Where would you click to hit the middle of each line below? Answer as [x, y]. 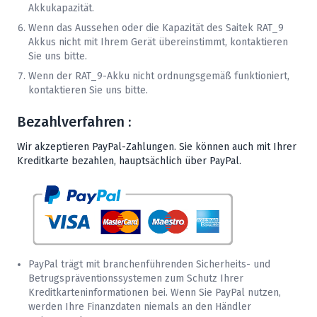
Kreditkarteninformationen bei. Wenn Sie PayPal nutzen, [155, 293]
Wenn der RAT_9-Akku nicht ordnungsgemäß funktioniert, [159, 76]
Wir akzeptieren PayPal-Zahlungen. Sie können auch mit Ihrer [157, 146]
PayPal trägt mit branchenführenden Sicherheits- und [149, 265]
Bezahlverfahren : [74, 121]
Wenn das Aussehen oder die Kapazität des [127, 28]
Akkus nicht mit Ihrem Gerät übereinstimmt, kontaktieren [158, 42]
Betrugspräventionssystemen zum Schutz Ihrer [136, 279]
